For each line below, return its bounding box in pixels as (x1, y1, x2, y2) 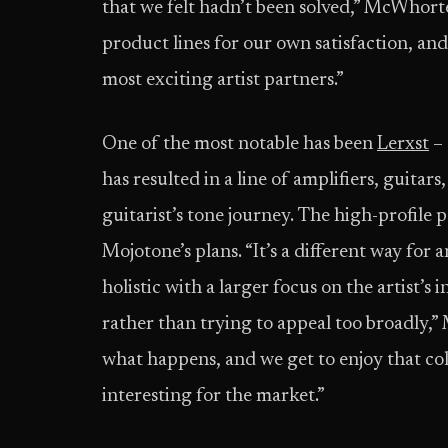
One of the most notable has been (102, 135, 377, 154)
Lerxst (377, 135, 429, 154)
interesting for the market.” (102, 387, 325, 406)
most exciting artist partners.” (102, 71, 344, 90)
